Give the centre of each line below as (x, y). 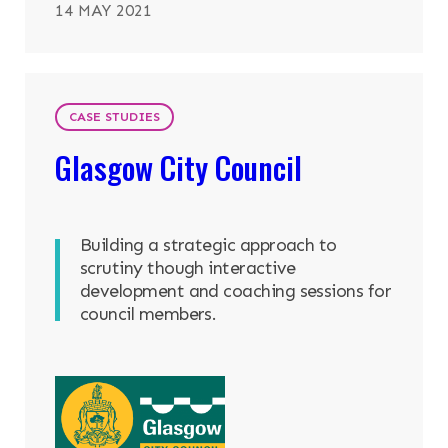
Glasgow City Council (178, 167)
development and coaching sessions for (236, 291)
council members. (148, 314)
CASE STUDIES (114, 117)
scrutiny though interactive (188, 268)
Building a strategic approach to (208, 245)
